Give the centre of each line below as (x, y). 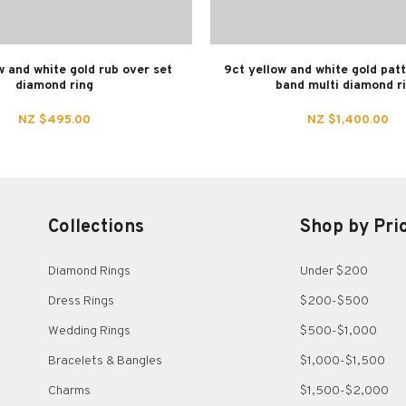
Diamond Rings (90, 272)
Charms (70, 391)
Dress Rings (82, 302)
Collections (97, 228)
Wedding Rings (90, 332)
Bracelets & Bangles (106, 362)
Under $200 (333, 272)
